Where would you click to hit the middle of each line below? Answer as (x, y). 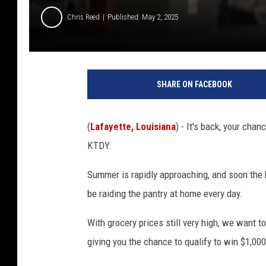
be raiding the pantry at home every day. (165, 193)
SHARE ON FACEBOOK (194, 84)
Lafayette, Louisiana (133, 126)
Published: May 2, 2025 (143, 17)
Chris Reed (83, 17)
